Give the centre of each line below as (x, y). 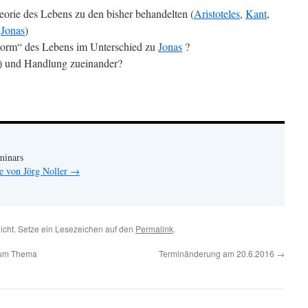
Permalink (154, 229)
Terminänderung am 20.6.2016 (218, 253)
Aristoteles (217, 13)
